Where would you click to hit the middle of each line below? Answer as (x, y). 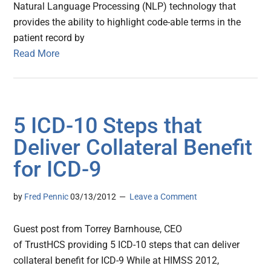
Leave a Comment (164, 197)
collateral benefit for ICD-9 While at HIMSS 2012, (116, 261)
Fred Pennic (47, 197)
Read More (37, 54)
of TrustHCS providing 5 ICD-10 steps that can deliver (127, 245)
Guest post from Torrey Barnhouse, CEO (98, 229)
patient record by (49, 38)
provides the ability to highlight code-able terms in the (127, 22)
